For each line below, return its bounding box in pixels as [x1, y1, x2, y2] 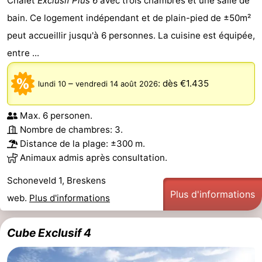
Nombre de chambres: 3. [20, 123, 123, 135]
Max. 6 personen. [20, 109, 92, 121]
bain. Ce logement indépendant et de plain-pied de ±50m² [7, 12, 251, 23]
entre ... [7, 47, 39, 58]
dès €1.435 [163, 77, 209, 89]
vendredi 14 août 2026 [75, 78, 158, 88]
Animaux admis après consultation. [20, 151, 167, 163]
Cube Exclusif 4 [7, 225, 91, 240]
